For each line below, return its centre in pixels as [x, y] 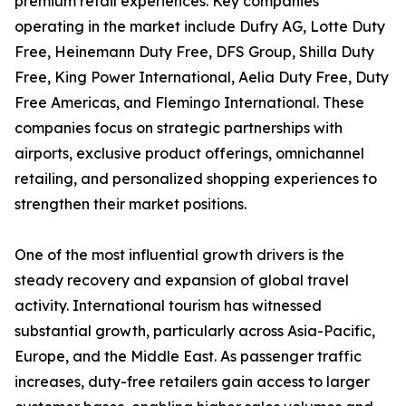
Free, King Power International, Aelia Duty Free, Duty [202, 77]
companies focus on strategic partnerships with [179, 128]
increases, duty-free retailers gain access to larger [192, 382]
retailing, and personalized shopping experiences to [196, 179]
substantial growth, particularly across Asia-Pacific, [195, 331]
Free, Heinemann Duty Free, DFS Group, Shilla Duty [194, 52]
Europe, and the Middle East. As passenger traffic [188, 357]
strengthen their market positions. [130, 204]
